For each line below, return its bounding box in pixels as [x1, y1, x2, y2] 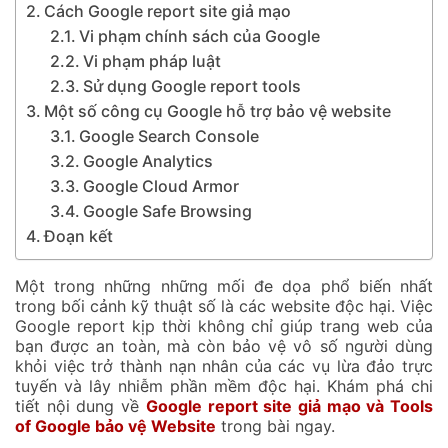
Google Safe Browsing [83, 201, 253, 222]
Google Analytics [83, 151, 214, 172]
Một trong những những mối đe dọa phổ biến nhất [15, 276, 433, 297]
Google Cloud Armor [83, 176, 240, 197]
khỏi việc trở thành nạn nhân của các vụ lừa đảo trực [15, 356, 433, 377]
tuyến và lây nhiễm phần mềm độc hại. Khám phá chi [15, 376, 433, 397]
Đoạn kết [44, 226, 114, 247]
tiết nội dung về [15, 396, 146, 417]
